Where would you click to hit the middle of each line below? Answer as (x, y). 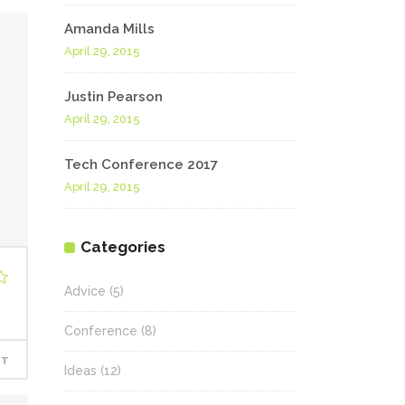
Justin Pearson (113, 97)
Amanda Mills (109, 29)
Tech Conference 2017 (141, 165)
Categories (123, 247)
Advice (85, 291)
